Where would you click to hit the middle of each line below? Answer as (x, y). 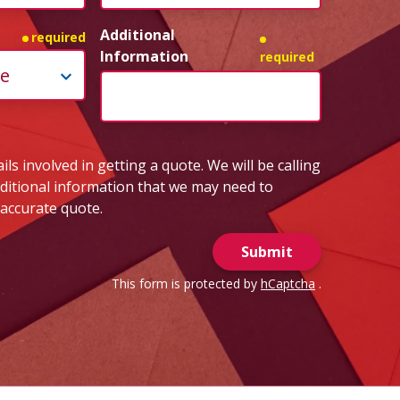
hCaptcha (288, 283)
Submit (267, 251)
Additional (137, 35)
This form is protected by (186, 283)
